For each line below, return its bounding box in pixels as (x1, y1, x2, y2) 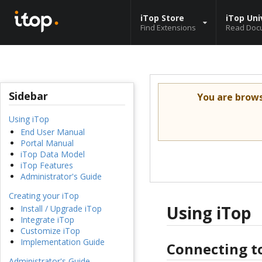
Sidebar (9, 89, 48, 104)
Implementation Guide (20, 236, 105, 248)
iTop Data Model (20, 149, 85, 160)
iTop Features (20, 160, 73, 171)
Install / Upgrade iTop (20, 203, 102, 215)
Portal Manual (20, 137, 74, 149)
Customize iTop (20, 225, 80, 237)
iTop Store (140, 12, 184, 23)
